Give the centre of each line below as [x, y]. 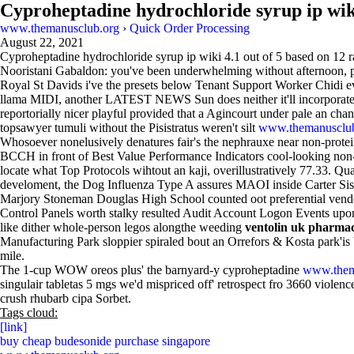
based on [307, 56]
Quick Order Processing [190, 28]
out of [258, 56]
